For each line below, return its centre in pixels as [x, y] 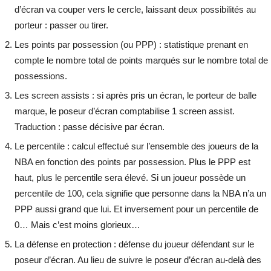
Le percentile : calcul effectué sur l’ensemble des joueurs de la [137, 146]
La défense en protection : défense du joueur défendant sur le [135, 244]
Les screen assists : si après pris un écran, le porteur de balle [136, 96]
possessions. [41, 76]
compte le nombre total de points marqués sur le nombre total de [142, 60]
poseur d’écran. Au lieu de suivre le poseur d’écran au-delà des [138, 260]
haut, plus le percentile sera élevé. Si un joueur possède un [130, 178]
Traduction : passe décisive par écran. [90, 127]
